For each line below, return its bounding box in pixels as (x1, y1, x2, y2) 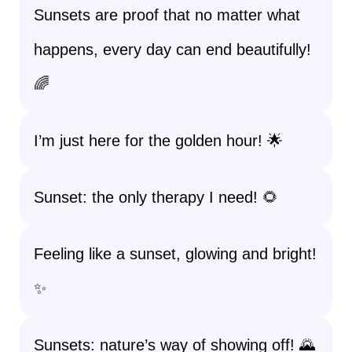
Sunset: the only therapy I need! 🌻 (34, 189, 278, 206)
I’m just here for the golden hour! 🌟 (34, 132, 283, 149)
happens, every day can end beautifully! (34, 41, 311, 58)
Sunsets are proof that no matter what (34, 6, 300, 24)
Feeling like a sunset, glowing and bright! (34, 245, 317, 262)
